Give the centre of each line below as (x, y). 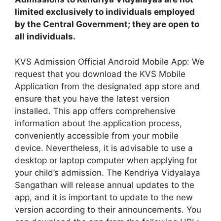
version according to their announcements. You (108, 209)
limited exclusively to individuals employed (105, 12)
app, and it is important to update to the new (104, 197)
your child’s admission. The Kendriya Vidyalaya (108, 172)
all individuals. (45, 37)
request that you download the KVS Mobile (100, 74)
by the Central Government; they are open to (107, 24)
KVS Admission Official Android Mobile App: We (110, 61)
